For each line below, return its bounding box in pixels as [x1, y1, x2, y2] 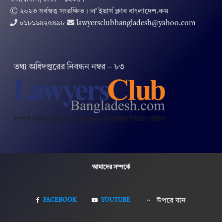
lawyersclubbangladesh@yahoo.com [76, 19, 195, 27]
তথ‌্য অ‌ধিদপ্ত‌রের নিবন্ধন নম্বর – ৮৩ [10, 62, 125, 71]
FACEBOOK [43, 197, 77, 204]
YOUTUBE [101, 197, 130, 204]
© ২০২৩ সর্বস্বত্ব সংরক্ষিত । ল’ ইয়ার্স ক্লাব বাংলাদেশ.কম [10, 7, 168, 15]
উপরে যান [157, 197, 186, 205]
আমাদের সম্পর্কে [92, 165, 130, 171]
